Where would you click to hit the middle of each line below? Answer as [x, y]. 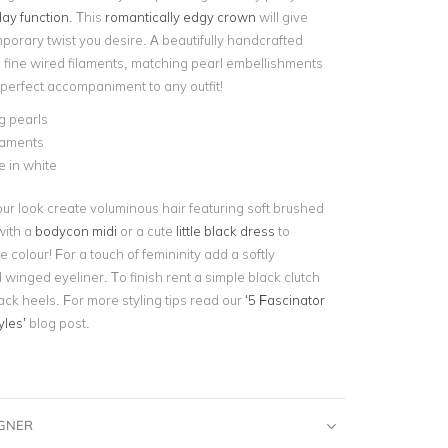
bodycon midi [75, 230]
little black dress [225, 230]
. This [86, 17]
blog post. [57, 322]
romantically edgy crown [180, 17]
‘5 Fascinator [284, 299]
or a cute [146, 230]
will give [281, 17]
